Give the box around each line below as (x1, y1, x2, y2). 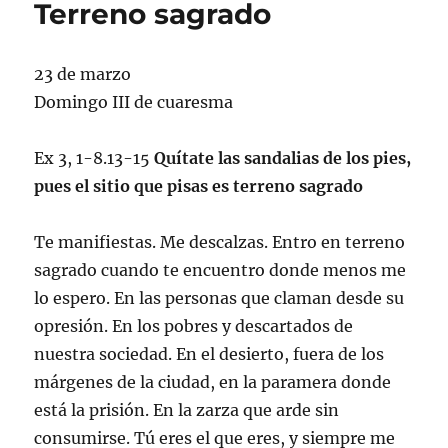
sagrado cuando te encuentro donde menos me (34, 259, 407, 280)
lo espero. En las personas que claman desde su (34, 287, 405, 308)
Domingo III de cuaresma (34, 91, 234, 112)
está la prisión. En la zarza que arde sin (34, 399, 340, 420)
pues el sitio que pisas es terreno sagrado (34, 175, 364, 196)
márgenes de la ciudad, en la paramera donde (34, 371, 392, 392)
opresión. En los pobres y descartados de (34, 315, 354, 336)
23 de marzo (34, 63, 132, 84)
